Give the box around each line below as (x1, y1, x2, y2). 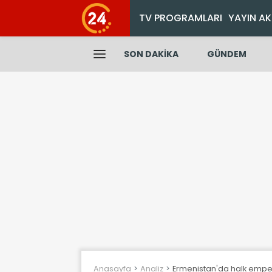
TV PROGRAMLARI (139, 11, 222, 25)
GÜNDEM (206, 48, 246, 60)
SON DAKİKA (124, 48, 178, 60)
